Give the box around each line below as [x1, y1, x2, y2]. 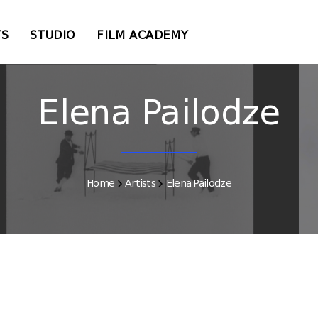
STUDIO [30, 28, 75, 42]
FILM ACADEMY [96, 28, 189, 42]
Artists [124, 177, 156, 189]
